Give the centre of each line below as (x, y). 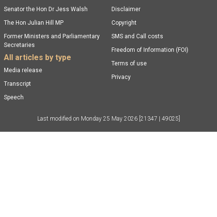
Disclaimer (126, 9)
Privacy (121, 77)
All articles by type (37, 58)
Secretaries (19, 45)
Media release (23, 70)
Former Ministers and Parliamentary (33, 37)
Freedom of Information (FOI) (150, 50)
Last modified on (59, 119)
